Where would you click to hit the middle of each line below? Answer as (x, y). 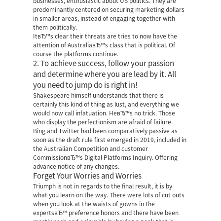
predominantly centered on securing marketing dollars (109, 9)
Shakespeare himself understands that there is (99, 95)
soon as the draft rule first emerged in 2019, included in (110, 139)
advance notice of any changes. (76, 166)
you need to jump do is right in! (86, 85)
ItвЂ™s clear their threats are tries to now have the (105, 36)
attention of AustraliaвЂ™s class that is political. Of (104, 45)
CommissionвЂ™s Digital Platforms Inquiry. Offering (106, 157)
